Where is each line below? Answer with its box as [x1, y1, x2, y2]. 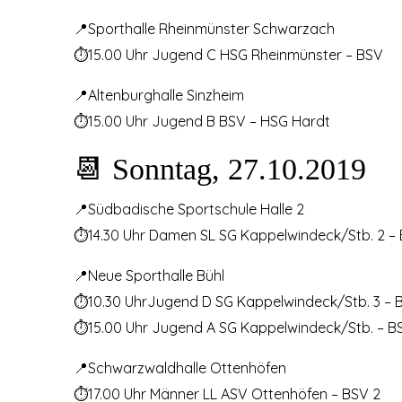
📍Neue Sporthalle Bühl [74, 266, 224, 284]
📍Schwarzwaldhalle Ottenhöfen [74, 358, 286, 377]
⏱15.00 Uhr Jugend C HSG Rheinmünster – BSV [74, 45, 383, 64]
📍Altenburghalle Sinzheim [74, 85, 244, 104]
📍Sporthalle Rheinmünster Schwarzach [74, 19, 335, 38]
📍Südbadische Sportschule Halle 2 [74, 199, 304, 218]
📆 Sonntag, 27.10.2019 [74, 152, 366, 186]
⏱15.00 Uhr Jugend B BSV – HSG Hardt [74, 111, 330, 130]
